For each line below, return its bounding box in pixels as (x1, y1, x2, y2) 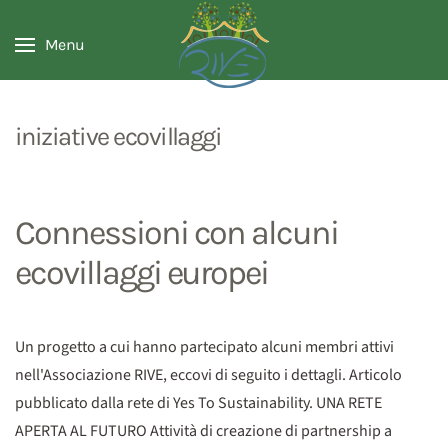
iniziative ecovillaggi (15, 122, 222, 151)
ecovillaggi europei (15, 253, 269, 293)
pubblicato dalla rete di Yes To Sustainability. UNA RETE (15, 392, 382, 414)
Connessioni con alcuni (15, 213, 339, 253)
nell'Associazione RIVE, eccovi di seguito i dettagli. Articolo (15, 364, 402, 386)
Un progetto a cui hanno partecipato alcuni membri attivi (15, 336, 394, 358)
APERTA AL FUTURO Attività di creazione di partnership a (15, 420, 392, 442)
